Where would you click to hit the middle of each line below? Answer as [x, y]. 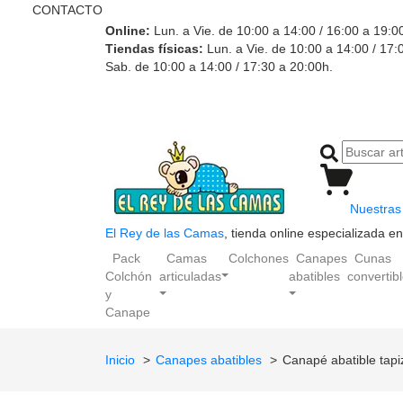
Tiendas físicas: [154, 49]
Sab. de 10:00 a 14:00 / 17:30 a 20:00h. [219, 67]
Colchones [259, 258]
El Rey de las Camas [165, 233]
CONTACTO [66, 9]
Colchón [129, 276]
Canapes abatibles [209, 359]
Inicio [120, 359]
